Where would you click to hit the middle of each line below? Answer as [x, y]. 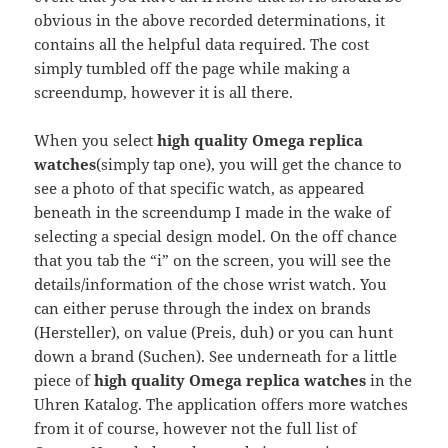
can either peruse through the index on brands [203, 308]
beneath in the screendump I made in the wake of [213, 212]
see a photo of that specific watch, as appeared [199, 188]
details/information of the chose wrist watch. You [211, 284]
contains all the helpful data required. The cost [202, 44]
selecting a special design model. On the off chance [216, 236]
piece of [64, 380]
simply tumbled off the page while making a [192, 68]
